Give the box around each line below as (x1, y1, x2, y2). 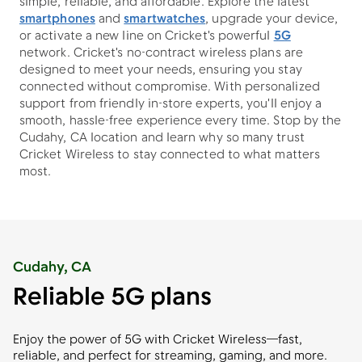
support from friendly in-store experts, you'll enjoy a (19, 96, 322, 113)
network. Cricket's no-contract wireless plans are (19, 45, 303, 62)
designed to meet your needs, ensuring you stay (19, 62, 302, 79)
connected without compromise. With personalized (19, 79, 320, 96)
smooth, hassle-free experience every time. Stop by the (19, 113, 342, 130)
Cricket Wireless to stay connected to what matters (19, 147, 320, 164)
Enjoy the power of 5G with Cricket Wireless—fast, (13, 332, 302, 349)
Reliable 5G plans (13, 282, 212, 316)
